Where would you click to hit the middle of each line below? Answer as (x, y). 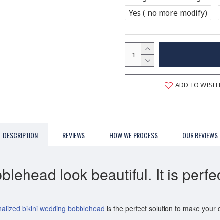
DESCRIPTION (20, 135)
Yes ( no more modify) (168, 13)
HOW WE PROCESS (133, 135)
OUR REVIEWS (200, 135)
